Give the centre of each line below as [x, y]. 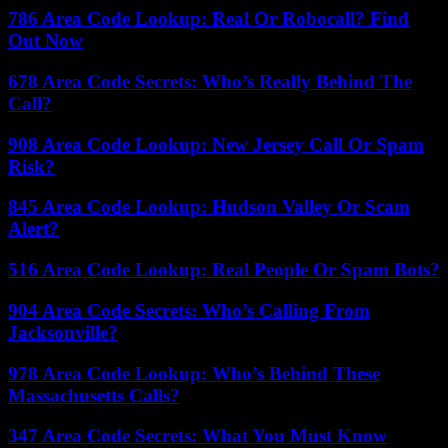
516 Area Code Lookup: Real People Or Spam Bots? [224, 270]
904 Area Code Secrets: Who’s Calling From [189, 310]
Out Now [45, 41]
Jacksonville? [63, 332]
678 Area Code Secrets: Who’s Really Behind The [210, 81]
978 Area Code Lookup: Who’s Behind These [194, 373]
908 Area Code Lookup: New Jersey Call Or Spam [216, 144]
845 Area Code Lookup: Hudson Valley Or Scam [209, 207]
